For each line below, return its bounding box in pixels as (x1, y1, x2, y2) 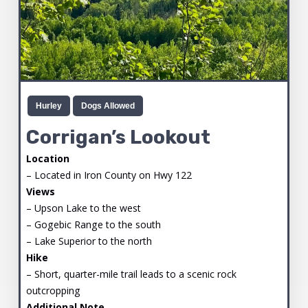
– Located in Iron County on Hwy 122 (25, 168, 192, 181)
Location (25, 151, 69, 165)
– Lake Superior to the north (25, 234, 152, 247)
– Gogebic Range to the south (25, 217, 161, 231)
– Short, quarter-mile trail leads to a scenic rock (25, 267, 236, 280)
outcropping (25, 283, 80, 297)
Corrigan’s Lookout (25, 126, 210, 149)
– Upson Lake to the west (25, 201, 141, 214)
